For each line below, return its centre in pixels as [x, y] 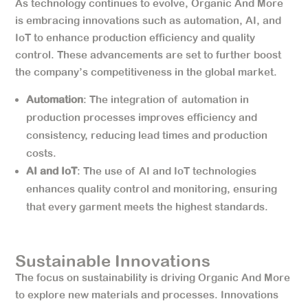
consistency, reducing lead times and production [147, 135]
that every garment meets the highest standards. [147, 206]
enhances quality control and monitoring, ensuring [152, 188]
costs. [42, 153]
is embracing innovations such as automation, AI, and [148, 20]
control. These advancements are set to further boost [148, 54]
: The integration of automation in [166, 99]
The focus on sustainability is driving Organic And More [153, 277]
